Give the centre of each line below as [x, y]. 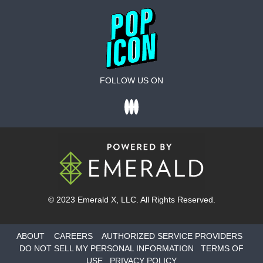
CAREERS [73, 236]
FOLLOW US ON [131, 80]
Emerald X [97, 199]
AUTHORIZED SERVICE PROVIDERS [172, 236]
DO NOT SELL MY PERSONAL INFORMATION [107, 248]
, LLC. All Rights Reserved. [166, 199]
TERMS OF [222, 248]
